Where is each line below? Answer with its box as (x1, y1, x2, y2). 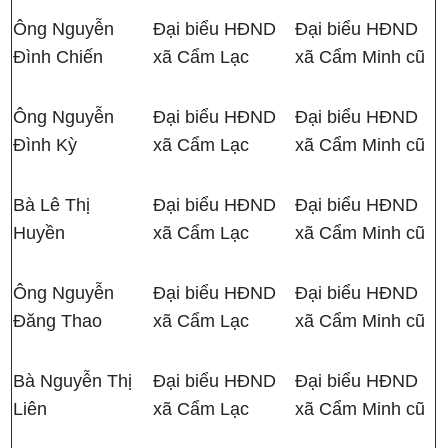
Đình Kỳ (13, 135, 78, 156)
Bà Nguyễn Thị (13, 371, 133, 392)
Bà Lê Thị (13, 195, 91, 216)
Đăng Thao (13, 311, 103, 332)
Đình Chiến (13, 47, 104, 68)
